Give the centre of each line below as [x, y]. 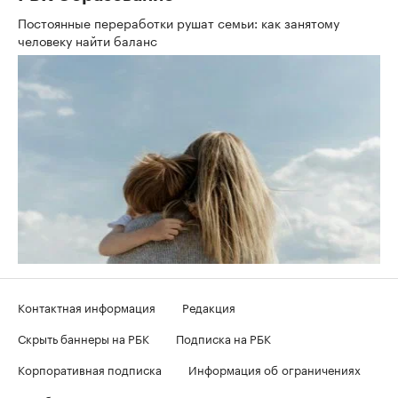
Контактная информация [87, 306]
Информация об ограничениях [275, 368]
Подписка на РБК [223, 337]
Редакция [209, 306]
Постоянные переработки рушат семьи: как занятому [179, 22]
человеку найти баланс [89, 40]
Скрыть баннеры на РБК [84, 337]
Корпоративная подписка [90, 368]
